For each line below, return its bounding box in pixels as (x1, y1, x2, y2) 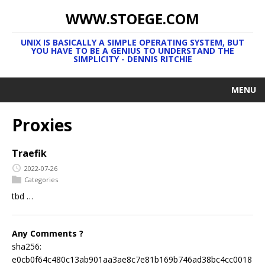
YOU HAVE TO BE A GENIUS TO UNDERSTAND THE (31, 45, 234, 56)
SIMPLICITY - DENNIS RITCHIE (73, 53, 192, 64)
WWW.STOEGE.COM (66, 9, 199, 28)
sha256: (12, 241, 41, 253)
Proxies (12, 114, 72, 136)
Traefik (12, 147, 47, 160)
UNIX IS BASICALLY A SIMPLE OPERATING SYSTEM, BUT (21, 37, 244, 48)
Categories (24, 174, 58, 184)
